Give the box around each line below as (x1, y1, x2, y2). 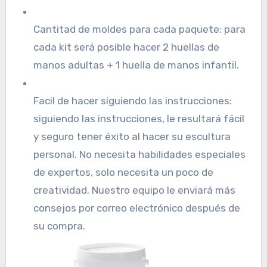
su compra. (33, 219, 85, 232)
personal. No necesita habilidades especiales (33, 148, 246, 160)
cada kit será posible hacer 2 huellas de (33, 41, 219, 53)
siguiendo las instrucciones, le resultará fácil (33, 112, 244, 125)
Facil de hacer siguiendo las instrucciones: (33, 94, 232, 107)
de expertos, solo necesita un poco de (33, 166, 213, 178)
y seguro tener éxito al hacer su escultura (33, 130, 231, 142)
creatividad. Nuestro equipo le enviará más (33, 184, 235, 196)
